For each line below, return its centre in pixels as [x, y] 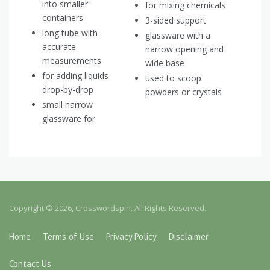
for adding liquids [75, 76]
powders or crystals [184, 92]
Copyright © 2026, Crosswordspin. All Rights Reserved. [108, 208]
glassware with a [178, 36]
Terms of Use [68, 237]
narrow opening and [184, 49]
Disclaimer [189, 237]
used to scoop [173, 78]
